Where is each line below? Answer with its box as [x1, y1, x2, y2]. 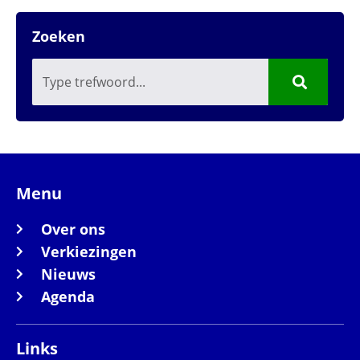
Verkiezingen [40, 241, 137, 261]
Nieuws [40, 264, 96, 284]
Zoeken [32, 26, 85, 46]
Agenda [40, 286, 95, 306]
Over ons [40, 219, 105, 239]
